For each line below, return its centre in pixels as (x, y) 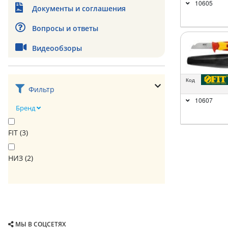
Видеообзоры (57, 48)
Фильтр (41, 89)
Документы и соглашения (79, 8)
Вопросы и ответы (65, 28)
